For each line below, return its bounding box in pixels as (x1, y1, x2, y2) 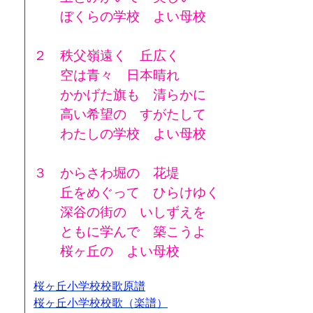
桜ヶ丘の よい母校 (34, 244, 180, 259)
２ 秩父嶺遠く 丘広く (34, 48, 180, 63)
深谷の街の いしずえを (34, 205, 206, 219)
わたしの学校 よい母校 (34, 126, 206, 141)
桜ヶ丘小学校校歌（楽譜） (34, 297, 168, 309)
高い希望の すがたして (34, 107, 206, 122)
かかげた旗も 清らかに (34, 87, 206, 102)
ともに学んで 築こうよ (34, 224, 206, 239)
